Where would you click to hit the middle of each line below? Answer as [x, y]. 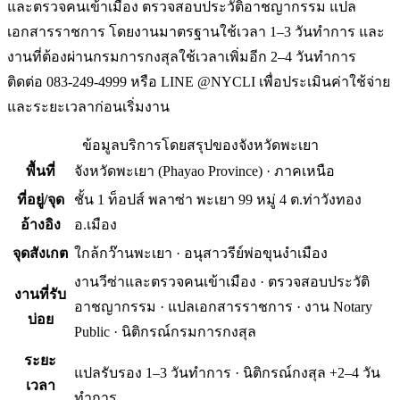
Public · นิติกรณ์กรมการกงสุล [165, 332]
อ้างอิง [40, 225]
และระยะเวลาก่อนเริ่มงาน [88, 107]
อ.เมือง [96, 225]
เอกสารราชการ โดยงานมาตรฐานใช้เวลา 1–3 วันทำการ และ [196, 32]
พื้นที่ [40, 171]
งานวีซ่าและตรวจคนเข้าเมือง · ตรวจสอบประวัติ [222, 282]
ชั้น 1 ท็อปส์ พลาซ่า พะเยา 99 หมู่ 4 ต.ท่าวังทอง [218, 200]
